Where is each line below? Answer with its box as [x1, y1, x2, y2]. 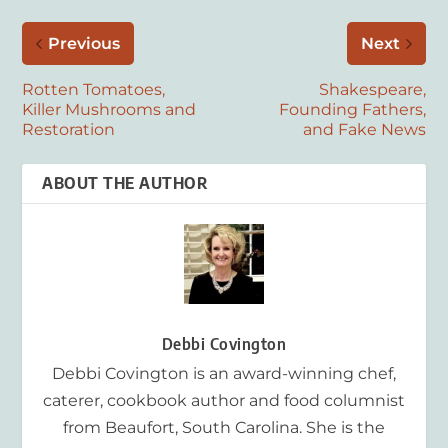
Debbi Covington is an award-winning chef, [52, 364, 396, 384]
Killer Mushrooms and [22, 100, 197, 120]
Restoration [22, 120, 116, 140]
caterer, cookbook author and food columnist [43, 391, 405, 411]
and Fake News [302, 120, 426, 140]
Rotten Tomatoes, [22, 80, 166, 100]
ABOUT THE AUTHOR [42, 173, 208, 194]
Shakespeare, [318, 80, 426, 100]
